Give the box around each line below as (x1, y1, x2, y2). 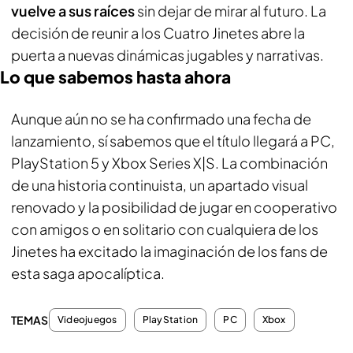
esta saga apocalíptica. (11, 263, 165, 282)
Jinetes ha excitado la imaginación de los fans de (11, 241, 328, 260)
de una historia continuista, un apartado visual (11, 175, 308, 194)
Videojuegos (58, 313, 117, 325)
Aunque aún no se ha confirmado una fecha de (11, 109, 311, 128)
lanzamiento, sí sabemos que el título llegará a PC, (11, 131, 335, 150)
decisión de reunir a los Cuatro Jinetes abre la (11, 23, 305, 42)
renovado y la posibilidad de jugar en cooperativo (11, 197, 337, 216)
